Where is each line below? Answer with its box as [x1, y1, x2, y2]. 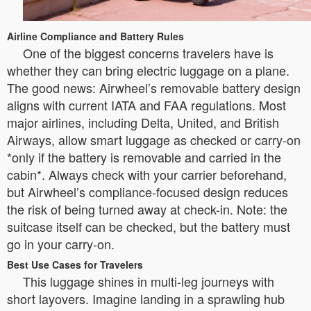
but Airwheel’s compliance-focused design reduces [7, 183, 288, 201]
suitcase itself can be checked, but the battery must [7, 217, 290, 235]
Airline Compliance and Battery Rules [7, 29, 184, 43]
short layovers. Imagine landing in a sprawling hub [7, 289, 285, 308]
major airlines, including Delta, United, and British [7, 113, 279, 131]
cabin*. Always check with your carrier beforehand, [7, 165, 287, 183]
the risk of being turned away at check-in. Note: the [7, 200, 287, 218]
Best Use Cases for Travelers [7, 258, 143, 271]
